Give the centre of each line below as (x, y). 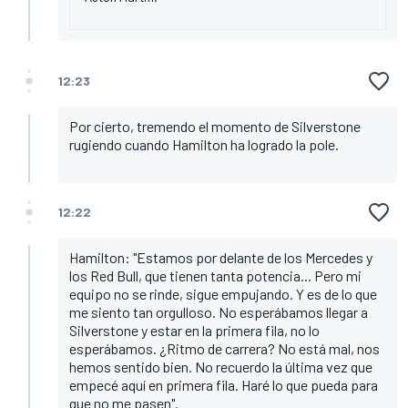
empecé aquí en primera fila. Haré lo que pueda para (224, 384)
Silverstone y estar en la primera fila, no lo (194, 330)
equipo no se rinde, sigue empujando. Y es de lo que (223, 293)
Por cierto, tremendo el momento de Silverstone (215, 126)
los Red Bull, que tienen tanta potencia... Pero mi (215, 275)
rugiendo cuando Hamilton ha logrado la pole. (205, 144)
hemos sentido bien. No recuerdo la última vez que (221, 366)
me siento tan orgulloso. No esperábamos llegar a (219, 311)
